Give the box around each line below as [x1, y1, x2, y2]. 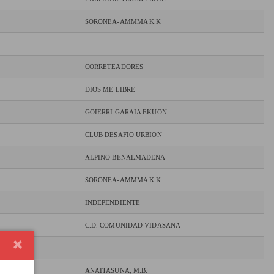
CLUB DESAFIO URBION [84, 131, 162, 139]
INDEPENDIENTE [84, 199, 141, 207]
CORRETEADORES [84, 63, 144, 71]
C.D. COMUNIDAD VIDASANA [84, 221, 181, 229]
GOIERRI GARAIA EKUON [84, 108, 167, 116]
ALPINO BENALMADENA [84, 154, 166, 161]
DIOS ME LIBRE [84, 86, 136, 94]
